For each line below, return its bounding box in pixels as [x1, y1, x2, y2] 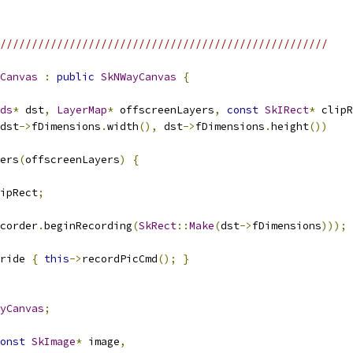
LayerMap [57, 103, 107, 117]
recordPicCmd [82, 252, 158, 266]
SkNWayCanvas [101, 70, 176, 84]
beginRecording [44, 219, 132, 232]
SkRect [139, 219, 176, 232]
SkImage [32, 335, 76, 348]
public [57, 70, 95, 84]
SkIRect [265, 103, 309, 117]
